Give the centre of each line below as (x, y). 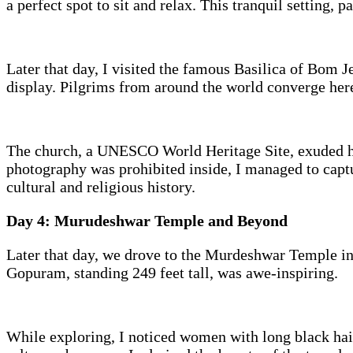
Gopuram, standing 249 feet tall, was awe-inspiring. (174, 273)
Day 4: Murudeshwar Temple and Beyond (147, 221)
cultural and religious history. (101, 187)
